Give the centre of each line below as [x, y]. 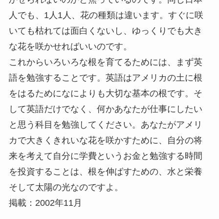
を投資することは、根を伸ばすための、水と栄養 [105, 172]
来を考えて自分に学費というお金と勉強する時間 [105, 156]
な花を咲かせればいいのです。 [70, 47]
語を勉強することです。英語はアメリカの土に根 [105, 78]
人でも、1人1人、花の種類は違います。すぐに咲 [106, 15]
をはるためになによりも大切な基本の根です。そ [105, 94]
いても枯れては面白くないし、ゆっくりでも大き [105, 31]
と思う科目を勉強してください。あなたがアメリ [105, 125]
